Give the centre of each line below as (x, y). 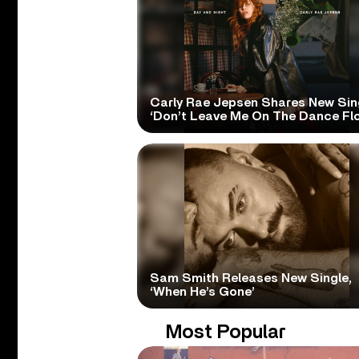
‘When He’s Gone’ (202, 291)
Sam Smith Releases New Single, (250, 278)
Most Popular (226, 332)
